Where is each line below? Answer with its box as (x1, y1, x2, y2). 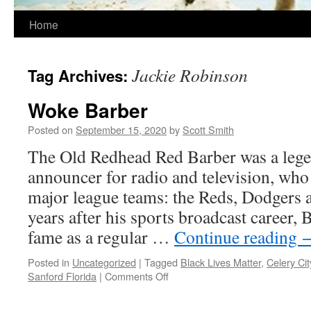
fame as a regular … (28, 225, 174, 249)
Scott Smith (183, 122, 234, 137)
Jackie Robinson (132, 63, 248, 87)
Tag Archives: (28, 65, 132, 87)
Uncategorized (72, 255, 136, 269)
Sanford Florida (28, 269, 96, 283)
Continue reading (174, 225, 301, 249)
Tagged (144, 255, 178, 269)
